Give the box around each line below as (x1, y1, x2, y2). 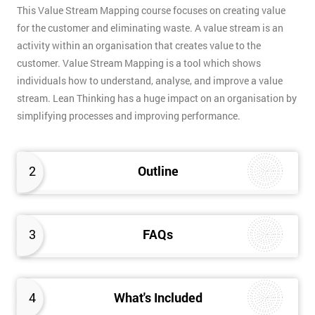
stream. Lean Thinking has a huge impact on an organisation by (17, 91, 297, 105)
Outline (137, 162, 179, 180)
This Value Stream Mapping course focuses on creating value (17, 4, 285, 18)
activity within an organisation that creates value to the (17, 39, 261, 53)
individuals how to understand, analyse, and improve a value (17, 74, 283, 88)
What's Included (113, 289, 202, 307)
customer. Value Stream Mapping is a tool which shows (17, 56, 261, 70)
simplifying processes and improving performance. (17, 109, 240, 123)
